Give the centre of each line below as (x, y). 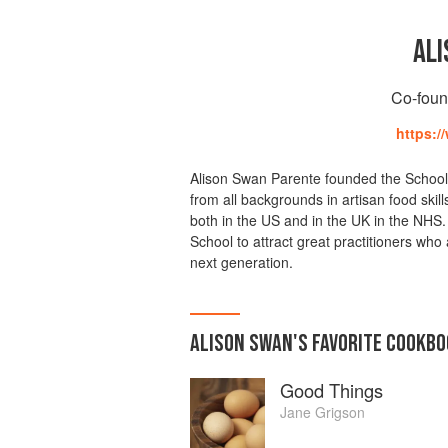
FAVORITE (347, 343)
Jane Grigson (322, 412)
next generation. (241, 262)
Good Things (331, 390)
